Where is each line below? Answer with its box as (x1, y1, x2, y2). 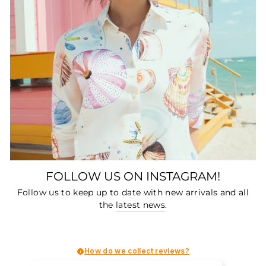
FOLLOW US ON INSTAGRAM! (46, 168, 220, 183)
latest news (116, 200, 165, 210)
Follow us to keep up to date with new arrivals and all (17, 188, 249, 198)
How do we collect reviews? (84, 246, 189, 256)
